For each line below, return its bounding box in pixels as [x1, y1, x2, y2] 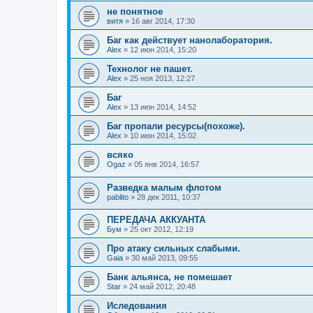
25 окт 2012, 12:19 [130, 225, 194, 234]
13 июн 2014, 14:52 [130, 102, 196, 111]
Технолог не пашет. [107, 63, 193, 74]
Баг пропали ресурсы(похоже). [107, 120, 245, 131]
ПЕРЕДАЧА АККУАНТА [107, 214, 205, 226]
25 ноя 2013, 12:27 [130, 73, 195, 82]
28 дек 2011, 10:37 [137, 192, 201, 201]
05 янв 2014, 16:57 [134, 159, 199, 168]
